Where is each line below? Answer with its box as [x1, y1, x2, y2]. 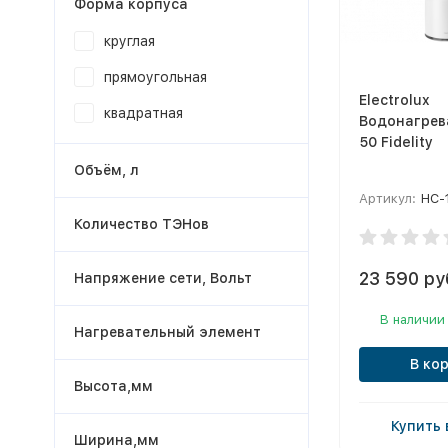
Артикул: [358, 191, 416, 206]
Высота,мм [73, 378, 153, 394]
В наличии [379, 312, 445, 327]
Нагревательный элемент [73, 324, 261, 340]
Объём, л [73, 162, 139, 178]
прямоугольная [103, 69, 207, 85]
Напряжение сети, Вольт [73, 270, 252, 286]
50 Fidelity [358, 134, 433, 150]
